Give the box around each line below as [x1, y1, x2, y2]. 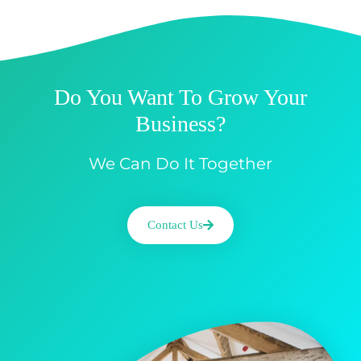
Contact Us [147, 218, 203, 231]
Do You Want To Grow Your [54, 84, 307, 110]
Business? [135, 110, 226, 136]
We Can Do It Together [89, 153, 272, 173]
